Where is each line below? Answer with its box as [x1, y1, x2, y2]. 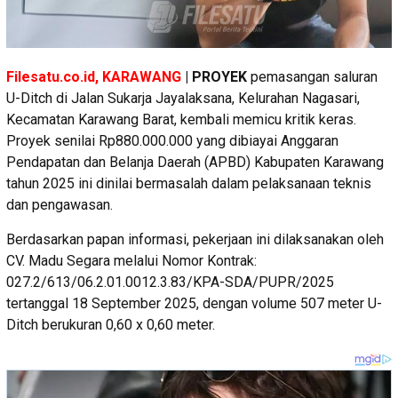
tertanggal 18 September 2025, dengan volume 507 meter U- [6, 294, 382, 312]
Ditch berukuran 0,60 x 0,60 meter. [6, 315, 215, 333]
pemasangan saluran [247, 68, 378, 85]
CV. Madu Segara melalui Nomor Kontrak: [6, 251, 257, 269]
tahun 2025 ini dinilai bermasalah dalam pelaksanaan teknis [6, 174, 371, 192]
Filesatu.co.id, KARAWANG [6, 68, 181, 85]
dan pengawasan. [6, 195, 113, 213]
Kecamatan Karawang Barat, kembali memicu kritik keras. [6, 110, 356, 128]
